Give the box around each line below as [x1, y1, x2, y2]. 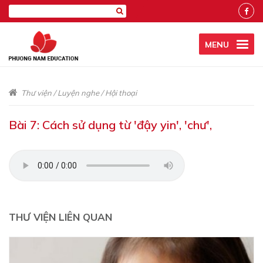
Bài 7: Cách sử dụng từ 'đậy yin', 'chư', [9, 117, 212, 132]
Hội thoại [105, 88, 137, 97]
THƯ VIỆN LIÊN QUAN [9, 211, 112, 223]
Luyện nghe [58, 88, 99, 97]
